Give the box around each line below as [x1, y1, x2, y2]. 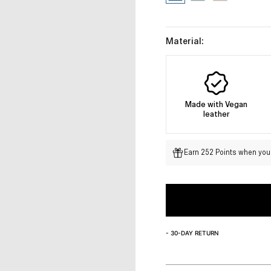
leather [203, 110, 230, 119]
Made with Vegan [185, 100, 247, 109]
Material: [166, 36, 204, 46]
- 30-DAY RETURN [166, 229, 218, 237]
